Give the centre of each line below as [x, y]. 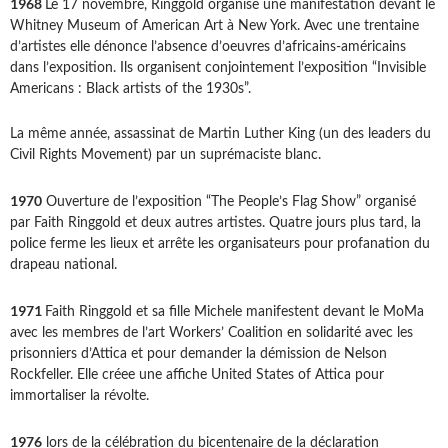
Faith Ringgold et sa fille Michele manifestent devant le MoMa [234, 312]
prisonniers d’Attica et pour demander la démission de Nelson [198, 354]
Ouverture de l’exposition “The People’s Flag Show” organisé [229, 202]
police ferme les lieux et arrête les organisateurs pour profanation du [220, 244]
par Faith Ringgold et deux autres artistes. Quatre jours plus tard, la [215, 223]
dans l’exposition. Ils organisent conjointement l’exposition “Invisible [218, 68]
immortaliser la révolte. [79, 396]
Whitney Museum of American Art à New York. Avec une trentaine [214, 26]
